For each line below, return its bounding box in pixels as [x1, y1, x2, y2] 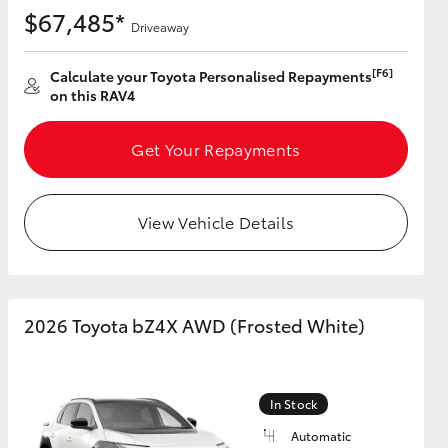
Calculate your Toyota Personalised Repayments [50, 66, 372, 86]
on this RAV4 [50, 85, 135, 105]
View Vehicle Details [137, 210, 295, 233]
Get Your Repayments [131, 137, 301, 160]
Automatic [291, 427, 351, 444]
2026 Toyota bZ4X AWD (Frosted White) [24, 312, 365, 338]
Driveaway [131, 18, 189, 35]
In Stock [270, 395, 317, 412]
